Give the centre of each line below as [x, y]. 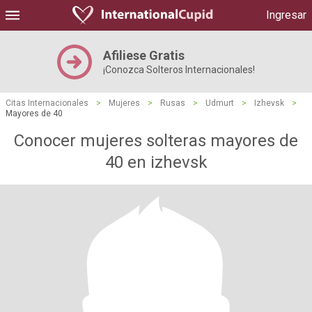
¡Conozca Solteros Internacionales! [179, 70]
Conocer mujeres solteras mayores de [156, 141]
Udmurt [220, 103]
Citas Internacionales [47, 103]
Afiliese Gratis [144, 55]
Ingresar [286, 15]
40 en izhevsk [156, 162]
